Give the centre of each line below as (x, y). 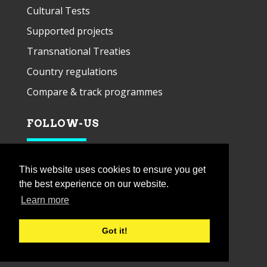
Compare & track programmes (95, 91)
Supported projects (70, 31)
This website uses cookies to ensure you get (112, 170)
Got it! (114, 231)
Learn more (45, 200)
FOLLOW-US (63, 123)
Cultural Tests (58, 10)
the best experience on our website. (94, 184)
